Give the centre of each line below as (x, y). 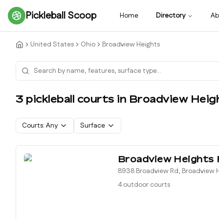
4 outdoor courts (144, 185)
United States (52, 44)
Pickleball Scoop (61, 16)
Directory (171, 16)
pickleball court (66, 99)
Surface (93, 126)
